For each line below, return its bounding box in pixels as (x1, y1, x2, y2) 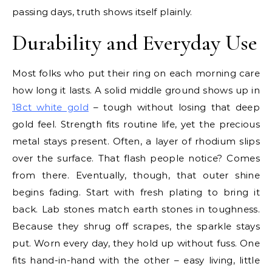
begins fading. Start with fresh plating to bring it (12, 186, 260, 198)
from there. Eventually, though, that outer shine (12, 169, 260, 181)
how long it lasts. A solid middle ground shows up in (12, 84, 260, 96)
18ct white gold (12, 101, 89, 113)
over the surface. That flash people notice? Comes (12, 152, 260, 164)
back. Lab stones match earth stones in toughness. (12, 203, 260, 215)
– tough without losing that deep (88, 101, 260, 113)
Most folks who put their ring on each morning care (12, 67, 260, 79)
